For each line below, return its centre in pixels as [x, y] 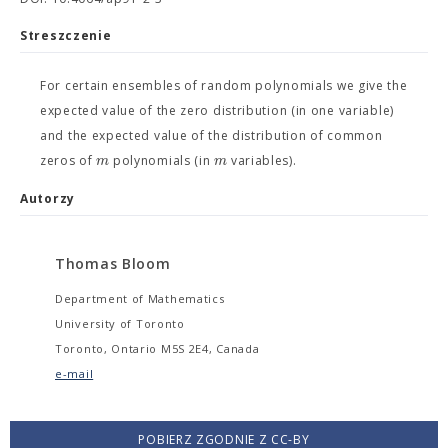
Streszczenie [66, 35]
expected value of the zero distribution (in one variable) [217, 110]
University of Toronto [120, 323]
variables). [262, 160]
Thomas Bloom [113, 263]
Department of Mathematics [140, 298]
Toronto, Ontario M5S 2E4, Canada [157, 348]
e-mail [74, 373]
